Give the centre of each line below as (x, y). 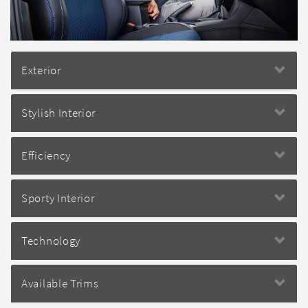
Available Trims (60, 283)
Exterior (41, 70)
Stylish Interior (59, 112)
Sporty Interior (58, 198)
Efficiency (46, 155)
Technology (51, 240)
